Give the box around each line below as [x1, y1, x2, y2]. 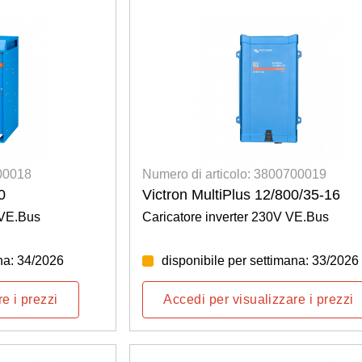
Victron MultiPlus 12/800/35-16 [142, 187, 341, 203]
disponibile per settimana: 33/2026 [162, 254, 360, 267]
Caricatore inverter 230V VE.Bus [142, 210, 330, 224]
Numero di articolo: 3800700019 [142, 167, 327, 181]
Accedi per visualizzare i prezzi [163, 293, 354, 306]
